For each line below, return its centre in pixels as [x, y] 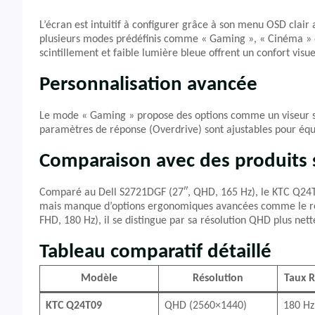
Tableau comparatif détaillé [155, 252]
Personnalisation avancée [148, 85]
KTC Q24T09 [74, 306]
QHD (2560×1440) [206, 306]
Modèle [99, 278]
